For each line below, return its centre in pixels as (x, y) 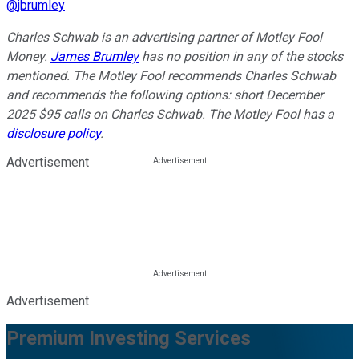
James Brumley (95, 57)
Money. (28, 57)
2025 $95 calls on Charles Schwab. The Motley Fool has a (170, 115)
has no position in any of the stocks (241, 57)
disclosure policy (53, 134)
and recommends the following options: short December (165, 95)
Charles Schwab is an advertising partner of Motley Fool (164, 38)
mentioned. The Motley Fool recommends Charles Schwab (171, 76)
